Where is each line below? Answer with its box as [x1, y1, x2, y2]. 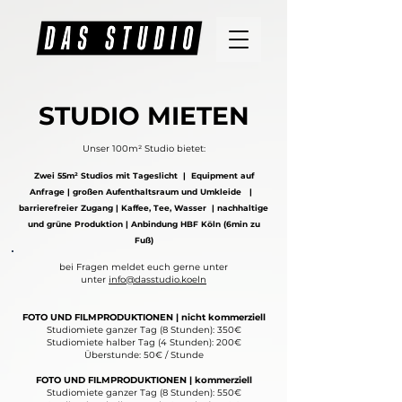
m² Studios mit [66, 170, 133, 180]
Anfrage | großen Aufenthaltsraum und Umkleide [30, 187, 244, 197]
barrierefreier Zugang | [19, 203, 121, 213]
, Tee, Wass [149, 203, 197, 213]
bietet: [176, 143, 205, 154]
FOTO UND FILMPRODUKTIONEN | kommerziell [35, 374, 252, 386]
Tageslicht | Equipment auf [132, 170, 254, 180]
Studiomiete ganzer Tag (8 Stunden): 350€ [46, 324, 241, 336]
